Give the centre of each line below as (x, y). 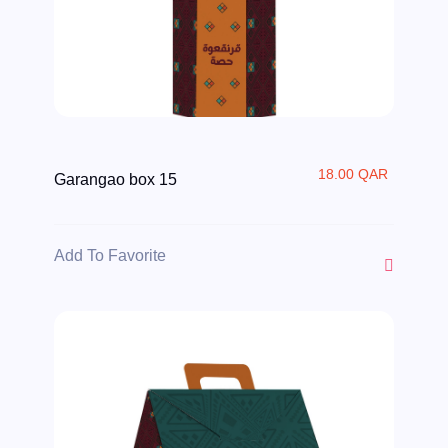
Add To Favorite (110, 256)
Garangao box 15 (116, 180)
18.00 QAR (352, 174)
